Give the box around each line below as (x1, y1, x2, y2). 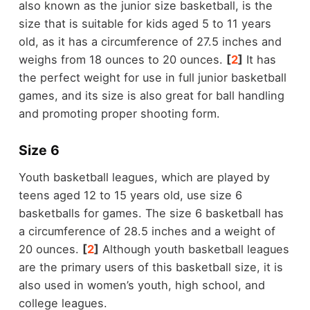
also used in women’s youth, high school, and (18, 278, 265, 293)
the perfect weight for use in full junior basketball (18, 70, 286, 84)
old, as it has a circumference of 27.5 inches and (18, 34, 282, 48)
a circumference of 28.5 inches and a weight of (18, 224, 275, 239)
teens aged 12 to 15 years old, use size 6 (18, 188, 242, 203)
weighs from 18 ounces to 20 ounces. (18, 52, 226, 66)
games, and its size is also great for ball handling (18, 88, 284, 102)
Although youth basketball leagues (98, 242, 289, 257)
